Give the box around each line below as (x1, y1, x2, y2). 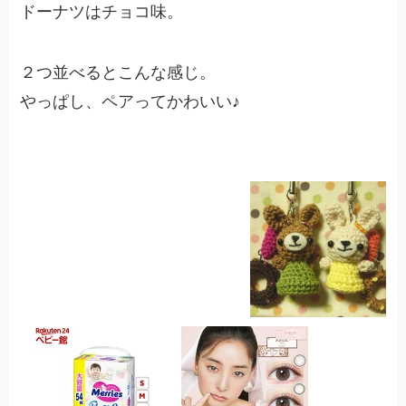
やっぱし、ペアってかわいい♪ (20, 92, 241, 111)
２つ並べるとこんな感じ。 (20, 63, 217, 82)
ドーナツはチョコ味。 (20, 2, 184, 21)
